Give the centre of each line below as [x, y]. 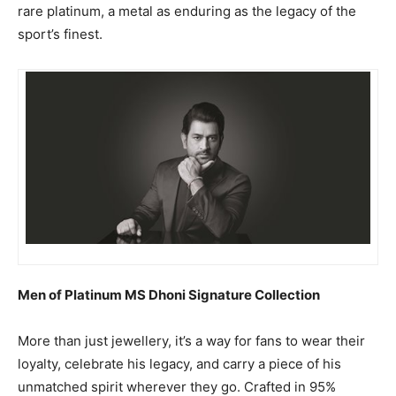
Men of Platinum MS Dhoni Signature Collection [169, 295]
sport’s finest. [60, 34]
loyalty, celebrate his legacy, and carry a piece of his [179, 364]
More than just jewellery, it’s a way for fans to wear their [191, 341]
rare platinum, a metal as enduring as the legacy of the [187, 11]
